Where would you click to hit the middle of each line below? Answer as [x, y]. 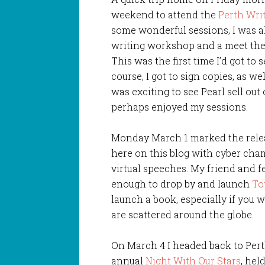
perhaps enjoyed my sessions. [180, 106]
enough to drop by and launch [182, 183]
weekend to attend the [165, 14]
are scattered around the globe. [183, 214]
